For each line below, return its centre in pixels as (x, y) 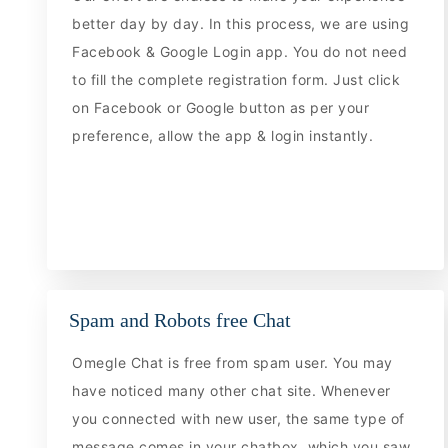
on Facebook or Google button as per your (221, 107)
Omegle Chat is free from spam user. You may (232, 363)
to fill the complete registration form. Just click (236, 79)
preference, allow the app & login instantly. (223, 135)
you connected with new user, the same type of (238, 419)
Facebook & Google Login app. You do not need (240, 51)
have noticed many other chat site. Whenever (231, 391)
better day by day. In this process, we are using (241, 23)
